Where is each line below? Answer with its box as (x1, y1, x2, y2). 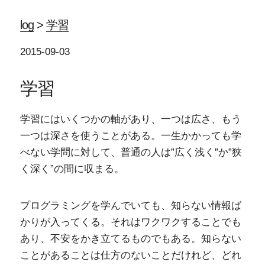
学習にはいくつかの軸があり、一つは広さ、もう (20, 114, 241, 125)
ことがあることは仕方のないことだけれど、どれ (20, 250, 241, 261)
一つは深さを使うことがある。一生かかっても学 (20, 130, 241, 141)
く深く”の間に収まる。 (20, 163, 124, 174)
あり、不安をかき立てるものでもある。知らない (20, 233, 241, 244)
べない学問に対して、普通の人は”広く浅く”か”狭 (20, 147, 242, 158)
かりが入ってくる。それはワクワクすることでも (20, 216, 241, 228)
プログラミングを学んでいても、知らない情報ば (20, 200, 241, 211)
